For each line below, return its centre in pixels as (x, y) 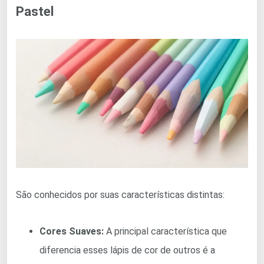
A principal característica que (165, 232)
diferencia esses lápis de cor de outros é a (127, 250)
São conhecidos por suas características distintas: (120, 195)
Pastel (35, 11)
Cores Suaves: (72, 232)
